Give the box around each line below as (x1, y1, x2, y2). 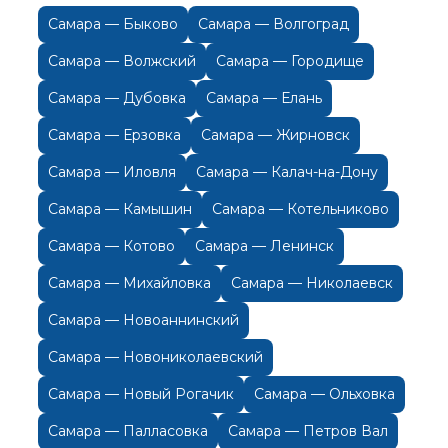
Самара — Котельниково (212, 200, 389, 219)
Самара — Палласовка (48, 422, 208, 441)
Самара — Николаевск (231, 274, 393, 293)
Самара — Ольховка (254, 385, 395, 404)
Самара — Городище (216, 52, 364, 71)
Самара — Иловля (48, 163, 176, 182)
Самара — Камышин (48, 200, 192, 219)
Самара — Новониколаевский (48, 348, 263, 367)
